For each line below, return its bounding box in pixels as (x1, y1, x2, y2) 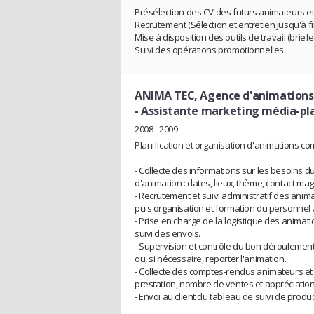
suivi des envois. (135, 226, 200, 240)
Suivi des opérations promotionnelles (135, 43, 284, 57)
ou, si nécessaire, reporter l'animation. (135, 252, 287, 265)
